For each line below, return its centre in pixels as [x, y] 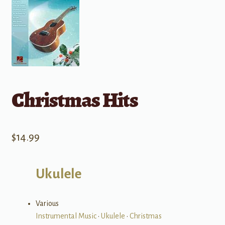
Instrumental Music [66, 216]
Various [47, 203]
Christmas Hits [75, 100]
